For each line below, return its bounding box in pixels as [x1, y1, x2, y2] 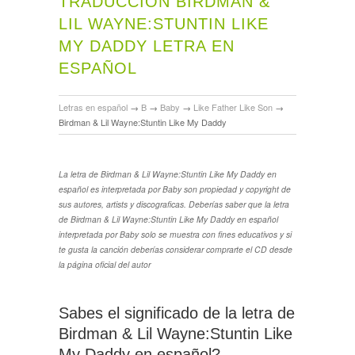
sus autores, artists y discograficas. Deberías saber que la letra [59, 197, 289, 210]
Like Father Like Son [193, 100, 273, 113]
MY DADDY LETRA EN [59, 36, 235, 55]
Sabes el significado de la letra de [59, 303, 295, 322]
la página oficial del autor [59, 258, 151, 270]
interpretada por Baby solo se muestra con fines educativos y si [59, 227, 292, 240]
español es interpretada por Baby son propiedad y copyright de [59, 182, 291, 195]
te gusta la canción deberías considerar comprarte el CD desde [59, 242, 292, 255]
